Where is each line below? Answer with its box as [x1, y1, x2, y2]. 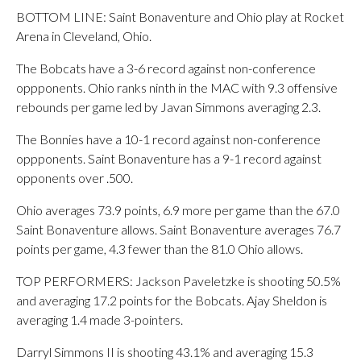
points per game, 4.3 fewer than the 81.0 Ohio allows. [16, 241, 303, 256]
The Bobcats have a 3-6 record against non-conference [16, 60, 316, 76]
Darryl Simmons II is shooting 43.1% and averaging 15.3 [16, 344, 313, 359]
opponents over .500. [16, 170, 133, 185]
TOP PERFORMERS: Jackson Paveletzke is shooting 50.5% [16, 273, 341, 288]
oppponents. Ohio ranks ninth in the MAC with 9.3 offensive [16, 80, 338, 95]
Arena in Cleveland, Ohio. [16, 28, 151, 44]
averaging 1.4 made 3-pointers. [16, 312, 183, 327]
